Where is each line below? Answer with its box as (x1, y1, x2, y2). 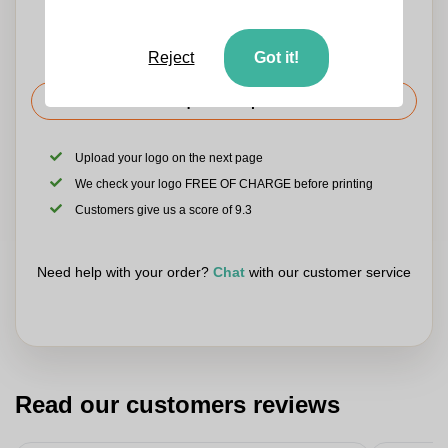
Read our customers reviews (15, 391, 340, 418)
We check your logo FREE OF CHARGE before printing (75, 177, 374, 191)
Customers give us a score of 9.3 (75, 203, 253, 217)
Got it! (254, 49, 300, 66)
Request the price (163, 93, 285, 109)
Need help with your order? (37, 264, 213, 280)
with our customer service (245, 264, 411, 280)
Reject (148, 49, 195, 66)
